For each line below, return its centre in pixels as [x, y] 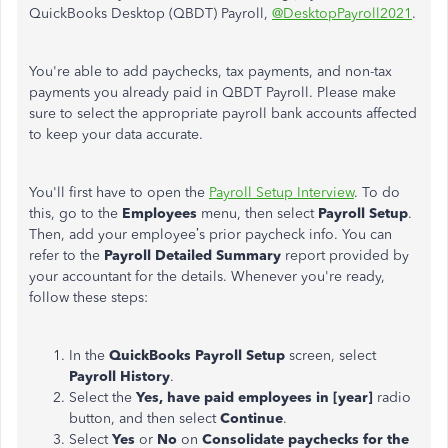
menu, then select [257, 213]
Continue [251, 418]
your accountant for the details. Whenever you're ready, [207, 276]
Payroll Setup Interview [281, 192]
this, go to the [75, 213]
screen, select [330, 355]
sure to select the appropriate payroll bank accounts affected [223, 113]
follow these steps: [88, 297]
